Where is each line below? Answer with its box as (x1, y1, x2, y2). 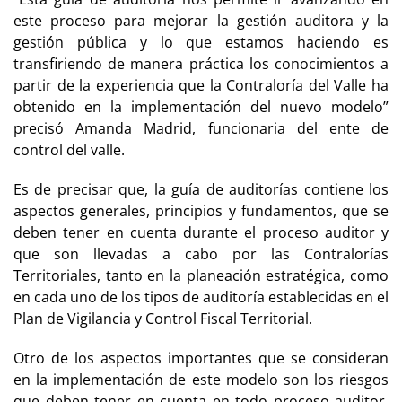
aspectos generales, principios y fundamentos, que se (13, 200, 389, 221)
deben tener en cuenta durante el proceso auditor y (13, 222, 389, 242)
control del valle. (13, 139, 128, 160)
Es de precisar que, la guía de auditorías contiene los (13, 179, 389, 199)
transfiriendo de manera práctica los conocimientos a (13, 53, 389, 74)
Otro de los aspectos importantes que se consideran (13, 347, 389, 368)
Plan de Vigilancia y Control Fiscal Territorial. (13, 308, 316, 328)
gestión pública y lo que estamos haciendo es (13, 31, 389, 52)
